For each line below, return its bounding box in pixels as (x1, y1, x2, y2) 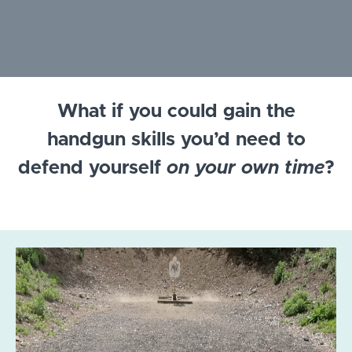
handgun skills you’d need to (46, 130, 306, 150)
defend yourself (17, 159, 167, 178)
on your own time (166, 159, 324, 178)
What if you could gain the (57, 102, 295, 122)
